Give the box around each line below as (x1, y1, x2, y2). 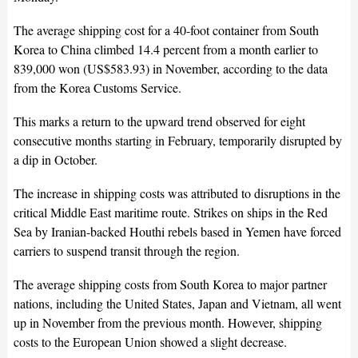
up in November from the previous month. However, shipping (13, 314, 322, 332)
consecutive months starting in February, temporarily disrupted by (13, 132, 342, 149)
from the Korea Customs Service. (13, 79, 181, 97)
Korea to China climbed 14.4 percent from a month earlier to (13, 41, 318, 58)
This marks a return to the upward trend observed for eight (13, 113, 305, 130)
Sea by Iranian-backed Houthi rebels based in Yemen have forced (13, 223, 341, 241)
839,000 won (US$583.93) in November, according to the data (13, 60, 328, 78)
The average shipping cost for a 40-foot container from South (13, 22, 319, 39)
